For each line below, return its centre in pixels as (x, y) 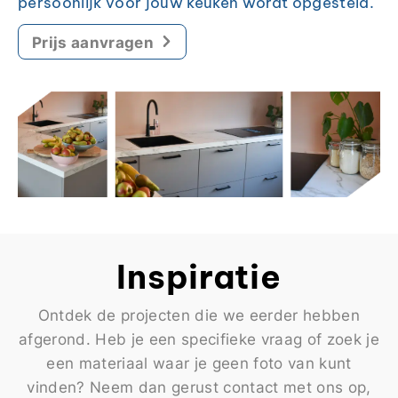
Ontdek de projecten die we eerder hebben (199, 315)
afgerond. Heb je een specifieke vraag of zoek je (199, 339)
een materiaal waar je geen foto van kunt (199, 363)
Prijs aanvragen (93, 41)
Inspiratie (199, 277)
